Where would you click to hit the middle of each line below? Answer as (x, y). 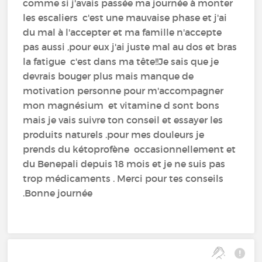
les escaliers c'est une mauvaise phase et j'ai (125, 17)
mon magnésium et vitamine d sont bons (121, 105)
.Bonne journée (58, 193)
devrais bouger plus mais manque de (108, 76)
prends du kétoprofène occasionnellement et (130, 149)
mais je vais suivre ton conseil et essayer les (123, 120)
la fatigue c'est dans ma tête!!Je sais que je (121, 61)
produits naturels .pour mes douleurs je (114, 134)
